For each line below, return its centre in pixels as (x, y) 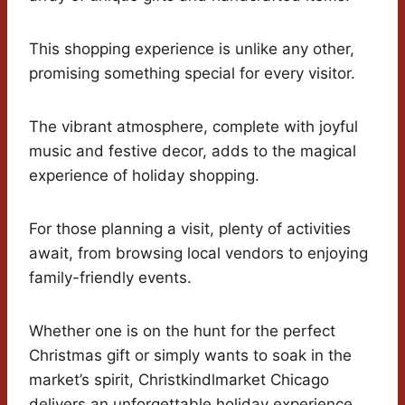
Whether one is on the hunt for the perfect (182, 331)
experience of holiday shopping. (144, 176)
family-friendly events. (110, 278)
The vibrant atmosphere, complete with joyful (193, 127)
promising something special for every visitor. (192, 74)
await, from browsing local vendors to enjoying (198, 254)
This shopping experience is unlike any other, (192, 49)
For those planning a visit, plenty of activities (190, 229)
